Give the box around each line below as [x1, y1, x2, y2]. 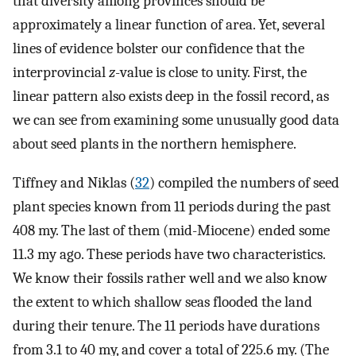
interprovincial [13, 64, 109, 82]
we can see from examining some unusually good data [13, 111, 339, 130]
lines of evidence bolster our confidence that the [13, 40, 304, 58]
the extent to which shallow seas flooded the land [13, 293, 312, 311]
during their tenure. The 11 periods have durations [13, 317, 319, 335]
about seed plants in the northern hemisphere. [13, 135, 296, 153]
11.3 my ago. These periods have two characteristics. [13, 246, 325, 264]
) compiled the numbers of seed [149, 174, 339, 192]
